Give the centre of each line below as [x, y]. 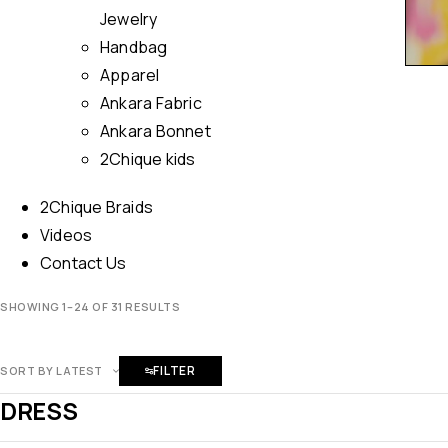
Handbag [134, 47]
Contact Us [83, 263]
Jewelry [129, 19]
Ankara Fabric [151, 103]
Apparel [130, 75]
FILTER [174, 370]
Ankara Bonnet [155, 131]
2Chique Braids [97, 207]
